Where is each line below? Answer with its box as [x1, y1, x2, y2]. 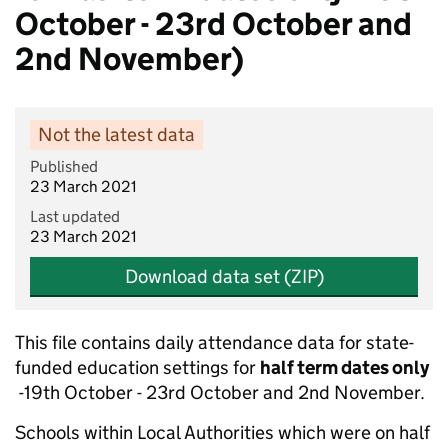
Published [30, 157, 98, 176]
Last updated [30, 207, 120, 226]
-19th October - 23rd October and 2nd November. [15, 381, 429, 404]
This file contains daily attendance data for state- [15, 331, 414, 354]
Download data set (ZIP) [124, 265, 324, 288]
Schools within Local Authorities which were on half [15, 421, 430, 444]
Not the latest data [38, 123, 195, 146]
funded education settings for [15, 356, 260, 379]
